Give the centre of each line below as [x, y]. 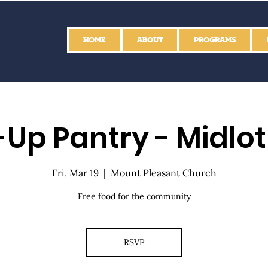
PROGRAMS [215, 40]
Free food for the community [134, 197]
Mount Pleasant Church [163, 173]
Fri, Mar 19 [75, 173]
